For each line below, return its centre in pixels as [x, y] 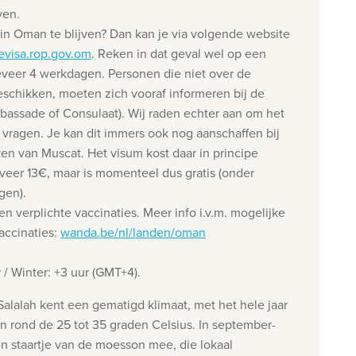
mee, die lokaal [191, 344]
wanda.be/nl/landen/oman [133, 232]
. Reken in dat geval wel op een [178, 54]
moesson [120, 344]
